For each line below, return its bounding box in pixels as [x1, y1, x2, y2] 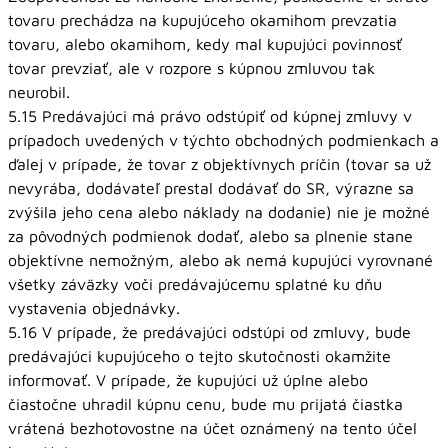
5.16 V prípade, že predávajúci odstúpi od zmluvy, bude [8, 323, 411, 341]
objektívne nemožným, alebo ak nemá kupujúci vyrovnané [8, 251, 433, 269]
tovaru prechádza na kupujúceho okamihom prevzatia [8, 11, 397, 29]
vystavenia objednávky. [8, 299, 180, 317]
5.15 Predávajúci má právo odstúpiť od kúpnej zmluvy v [8, 107, 412, 125]
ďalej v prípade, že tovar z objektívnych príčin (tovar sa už [8, 155, 431, 173]
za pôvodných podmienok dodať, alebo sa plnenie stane [8, 227, 413, 245]
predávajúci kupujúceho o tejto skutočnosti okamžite [8, 347, 391, 365]
